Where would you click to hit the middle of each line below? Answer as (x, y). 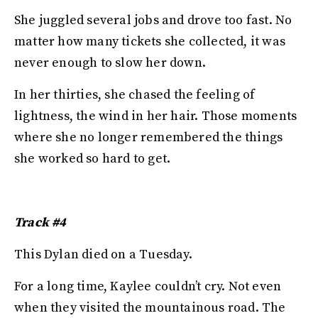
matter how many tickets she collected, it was (150, 42)
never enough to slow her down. (112, 63)
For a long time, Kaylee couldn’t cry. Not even (148, 286)
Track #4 (40, 223)
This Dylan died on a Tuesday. (105, 254)
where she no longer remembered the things (149, 137)
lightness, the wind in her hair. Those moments (156, 116)
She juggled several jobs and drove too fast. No (153, 20)
